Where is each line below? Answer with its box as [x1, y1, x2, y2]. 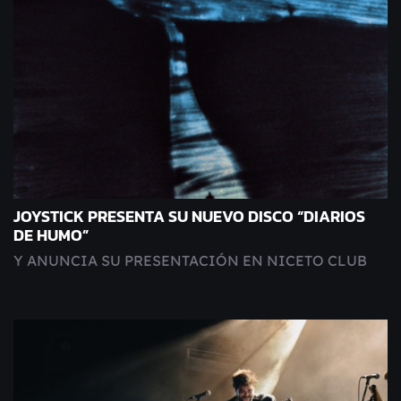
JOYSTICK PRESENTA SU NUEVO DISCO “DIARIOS [13, 205, 365, 229]
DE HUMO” [13, 224, 89, 248]
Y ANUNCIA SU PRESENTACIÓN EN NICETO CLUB [13, 252, 367, 270]
